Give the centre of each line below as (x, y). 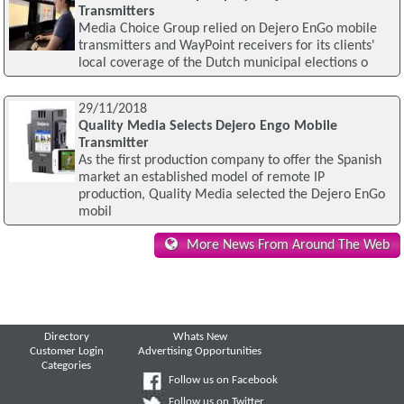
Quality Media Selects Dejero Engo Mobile (207, 126)
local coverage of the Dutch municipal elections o (223, 63)
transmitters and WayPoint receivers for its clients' (226, 46)
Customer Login (66, 352)
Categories (67, 366)
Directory (66, 338)
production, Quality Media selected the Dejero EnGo (231, 194)
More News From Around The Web (288, 246)
